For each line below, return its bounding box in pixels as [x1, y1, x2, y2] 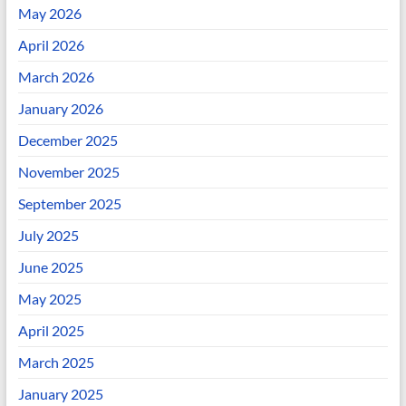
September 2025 [17, 195, 121, 212]
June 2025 [17, 258, 83, 275]
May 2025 [17, 290, 82, 307]
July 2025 [17, 227, 79, 244]
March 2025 [17, 353, 94, 371]
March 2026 [17, 68, 94, 85]
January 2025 [17, 385, 103, 402]
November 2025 [17, 163, 120, 180]
